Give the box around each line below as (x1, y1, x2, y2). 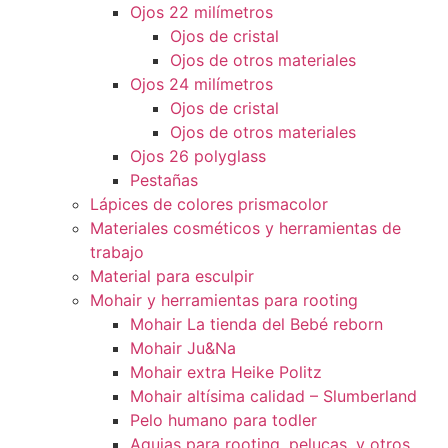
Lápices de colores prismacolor (90, 194, 328, 214)
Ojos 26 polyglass (130, 146, 266, 166)
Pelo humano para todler (130, 410, 317, 430)
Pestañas (130, 170, 198, 190)
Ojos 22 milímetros (130, 2, 273, 22)
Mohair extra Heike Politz (130, 362, 322, 382)
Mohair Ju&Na (130, 338, 236, 358)
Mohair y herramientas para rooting (90, 290, 358, 310)
